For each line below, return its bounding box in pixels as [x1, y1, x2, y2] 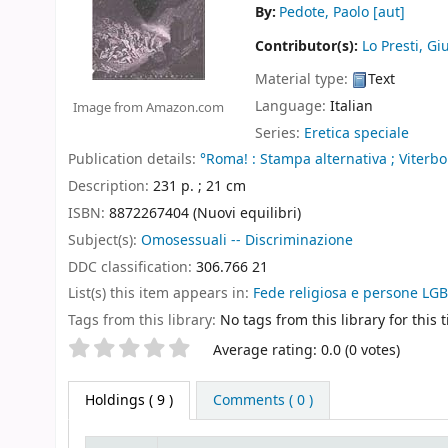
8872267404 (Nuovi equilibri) [109, 202, 301, 224]
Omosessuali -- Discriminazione [141, 229, 353, 251]
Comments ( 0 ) [212, 389, 313, 411]
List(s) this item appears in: [68, 283, 253, 305]
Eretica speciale [304, 122, 409, 144]
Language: [255, 95, 330, 117]
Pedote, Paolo [279, 2, 370, 24]
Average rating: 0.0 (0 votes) [213, 339, 400, 361]
